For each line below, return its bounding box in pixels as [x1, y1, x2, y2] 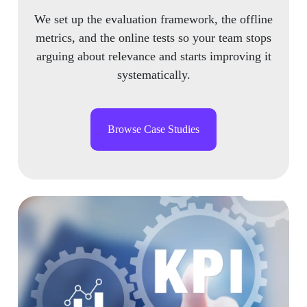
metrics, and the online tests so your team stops [36, 30, 271, 45]
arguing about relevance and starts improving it [36, 49, 271, 63]
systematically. [116, 67, 191, 82]
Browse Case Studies [108, 123, 199, 135]
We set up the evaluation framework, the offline [34, 12, 273, 26]
